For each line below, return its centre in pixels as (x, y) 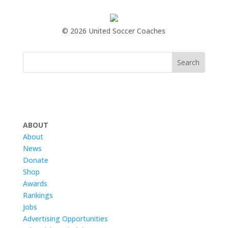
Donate (35, 160)
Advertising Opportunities (65, 219)
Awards (35, 183)
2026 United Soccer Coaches (118, 31)
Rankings (38, 195)
